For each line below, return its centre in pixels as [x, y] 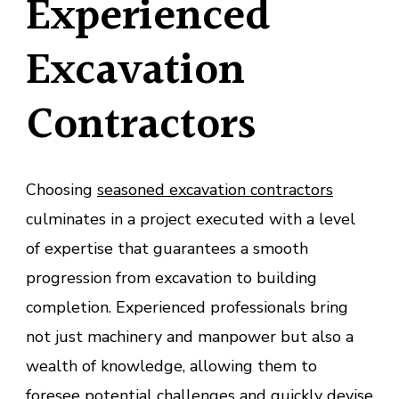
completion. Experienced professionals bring [187, 307]
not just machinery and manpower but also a [190, 336]
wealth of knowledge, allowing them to [171, 366]
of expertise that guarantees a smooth [167, 248]
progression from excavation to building [171, 277]
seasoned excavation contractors [215, 189]
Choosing [61, 189]
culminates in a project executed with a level [191, 219]
